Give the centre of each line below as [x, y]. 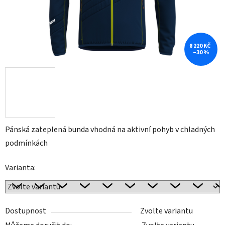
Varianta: [20, 168]
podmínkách [26, 143]
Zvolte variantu [166, 211]
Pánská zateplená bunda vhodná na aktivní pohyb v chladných [110, 130]
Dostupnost [26, 211]
